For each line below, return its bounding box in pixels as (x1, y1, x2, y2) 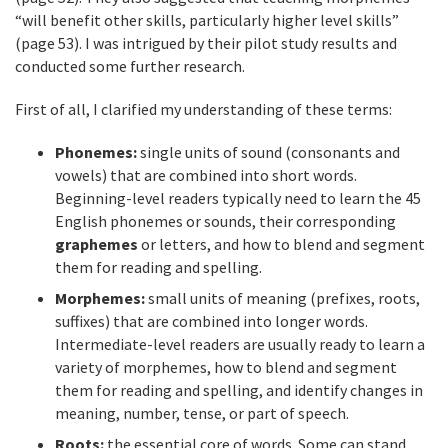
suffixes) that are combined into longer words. (55, 311, 368, 332)
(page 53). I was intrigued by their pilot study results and (15, 33, 397, 54)
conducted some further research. (15, 56, 245, 77)
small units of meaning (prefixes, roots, (145, 288, 420, 309)
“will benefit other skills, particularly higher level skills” (15, 10, 399, 31)
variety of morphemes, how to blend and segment (55, 357, 397, 378)
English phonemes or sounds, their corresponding (55, 211, 396, 232)
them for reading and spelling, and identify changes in (55, 380, 423, 401)
